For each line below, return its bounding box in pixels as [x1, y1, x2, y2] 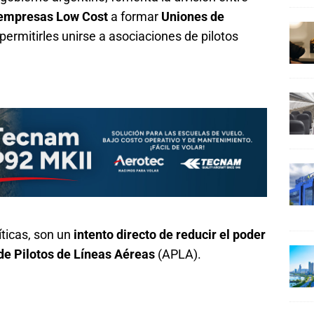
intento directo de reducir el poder [74, 226, 266, 242]
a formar [108, 9, 161, 25]
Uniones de [161, 9, 224, 25]
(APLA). [155, 246, 201, 261]
